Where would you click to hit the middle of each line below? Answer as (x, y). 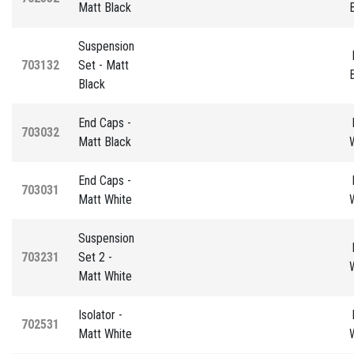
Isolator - (100, 314)
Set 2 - (95, 257)
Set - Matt (104, 65)
